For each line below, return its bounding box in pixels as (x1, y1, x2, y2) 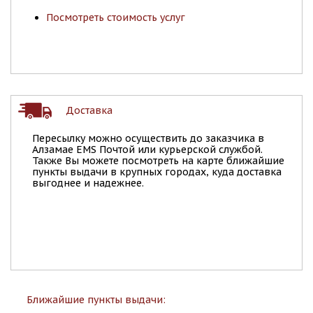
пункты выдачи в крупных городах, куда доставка (32, 165, 282, 178)
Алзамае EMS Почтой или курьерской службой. (32, 143, 263, 156)
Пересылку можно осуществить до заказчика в (32, 131, 264, 145)
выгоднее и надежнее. (32, 176, 144, 189)
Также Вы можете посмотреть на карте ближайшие (32, 154, 284, 167)
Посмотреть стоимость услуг (46, 10, 185, 24)
